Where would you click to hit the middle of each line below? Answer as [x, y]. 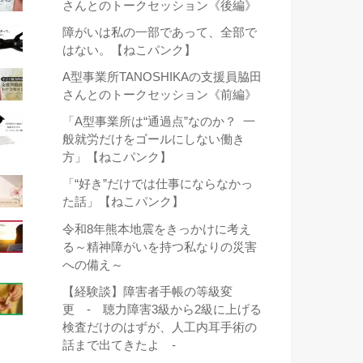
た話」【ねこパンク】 [124, 202]
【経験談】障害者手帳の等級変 [148, 291]
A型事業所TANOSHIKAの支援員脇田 [162, 77]
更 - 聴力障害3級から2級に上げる [162, 309]
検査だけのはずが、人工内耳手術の [160, 327]
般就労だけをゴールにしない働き [154, 140]
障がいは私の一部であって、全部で [160, 33]
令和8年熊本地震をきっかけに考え [157, 229]
